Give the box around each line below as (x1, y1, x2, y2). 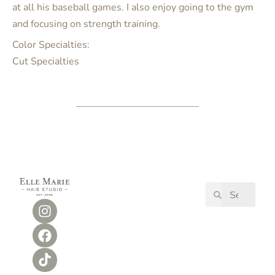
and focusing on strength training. (12, 17, 160, 31)
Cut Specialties (12, 55, 79, 69)
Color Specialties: (12, 38, 90, 52)
